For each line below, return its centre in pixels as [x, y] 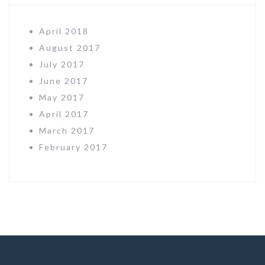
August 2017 [70, 47]
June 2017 [64, 80]
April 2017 [64, 114]
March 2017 [67, 130]
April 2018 [64, 31]
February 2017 [73, 147]
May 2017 [62, 97]
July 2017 [62, 64]
